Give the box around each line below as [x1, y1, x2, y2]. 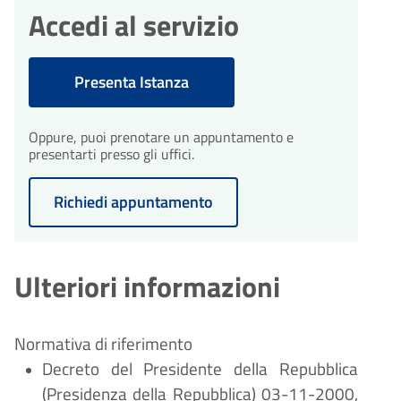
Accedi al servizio [29, 4, 239, 47]
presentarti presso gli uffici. [29, 143, 194, 166]
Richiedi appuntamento [54, 190, 213, 215]
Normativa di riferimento [14, 331, 192, 357]
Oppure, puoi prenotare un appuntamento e [29, 126, 294, 149]
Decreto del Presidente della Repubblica [41, 356, 358, 382]
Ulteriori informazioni [14, 265, 280, 309]
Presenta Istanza [74, 70, 189, 95]
